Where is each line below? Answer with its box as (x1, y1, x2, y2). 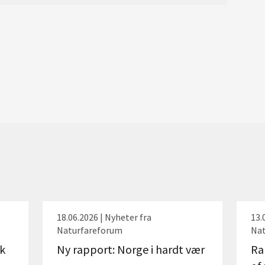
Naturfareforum (56, 224, 122, 236)
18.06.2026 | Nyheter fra (56, 211, 151, 223)
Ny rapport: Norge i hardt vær (56, 242, 205, 257)
